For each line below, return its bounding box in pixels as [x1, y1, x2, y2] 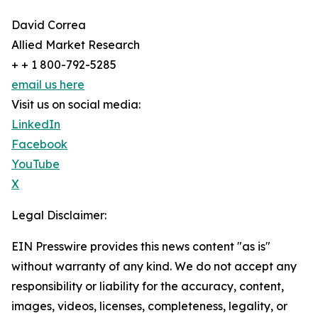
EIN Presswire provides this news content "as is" [11, 239, 270, 254]
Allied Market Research [11, 38, 140, 53]
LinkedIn [11, 117, 60, 132]
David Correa [11, 18, 86, 33]
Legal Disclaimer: [11, 208, 106, 223]
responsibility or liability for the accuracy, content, [11, 279, 284, 294]
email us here [11, 77, 84, 92]
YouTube [11, 157, 60, 172]
